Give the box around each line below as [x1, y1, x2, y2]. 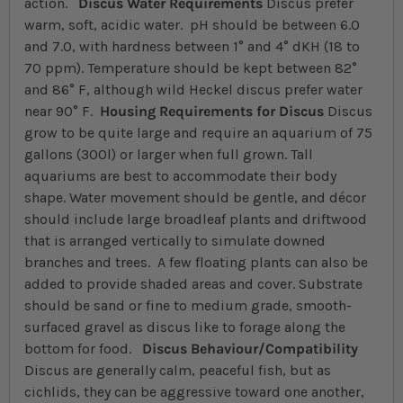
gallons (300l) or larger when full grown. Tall [24, 146, 313, 164]
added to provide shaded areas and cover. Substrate [24, 275, 363, 293]
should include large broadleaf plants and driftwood [24, 210, 367, 228]
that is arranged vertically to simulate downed [24, 232, 326, 250]
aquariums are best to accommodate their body [24, 167, 336, 185]
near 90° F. [24, 103, 93, 121]
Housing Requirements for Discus [100, 103, 324, 121]
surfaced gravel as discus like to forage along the [24, 318, 345, 336]
